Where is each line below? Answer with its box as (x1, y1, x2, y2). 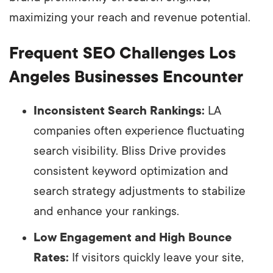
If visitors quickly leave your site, (69, 250, 244, 264)
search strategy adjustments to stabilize (34, 184, 246, 198)
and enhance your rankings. (34, 204, 179, 218)
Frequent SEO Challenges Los (9, 43, 236, 62)
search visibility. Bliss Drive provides (34, 144, 226, 158)
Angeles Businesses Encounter (9, 67, 243, 86)
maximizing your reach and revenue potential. (9, 10, 250, 24)
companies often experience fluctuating (34, 124, 244, 138)
